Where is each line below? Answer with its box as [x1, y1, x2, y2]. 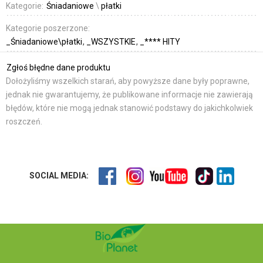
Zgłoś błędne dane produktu [6, 63, 110, 73]
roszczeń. [6, 117, 42, 127]
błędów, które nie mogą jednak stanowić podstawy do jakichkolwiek [6, 103, 253, 113]
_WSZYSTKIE [86, 37, 137, 47]
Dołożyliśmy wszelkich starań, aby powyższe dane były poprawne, [6, 76, 249, 86]
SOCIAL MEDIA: [29, 170, 89, 180]
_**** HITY [140, 37, 180, 47]
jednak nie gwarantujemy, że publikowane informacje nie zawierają [6, 90, 253, 100]
